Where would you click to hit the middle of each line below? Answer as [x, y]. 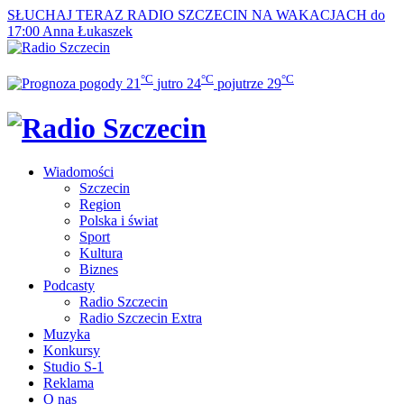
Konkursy [72, 351]
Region [100, 205]
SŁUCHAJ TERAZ [65, 15]
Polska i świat [119, 221]
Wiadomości [78, 172]
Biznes [99, 270]
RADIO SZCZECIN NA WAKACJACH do [256, 15]
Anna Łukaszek [87, 31]
